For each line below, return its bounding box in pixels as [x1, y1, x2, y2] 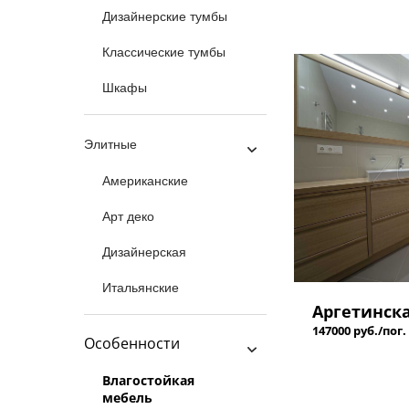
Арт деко [102, 209, 154, 224]
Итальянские [102, 280, 179, 295]
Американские [102, 173, 188, 188]
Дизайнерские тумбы [102, 9, 227, 24]
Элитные [84, 137, 137, 152]
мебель [102, 389, 152, 406]
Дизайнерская [102, 245, 186, 259]
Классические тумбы [102, 45, 225, 59]
